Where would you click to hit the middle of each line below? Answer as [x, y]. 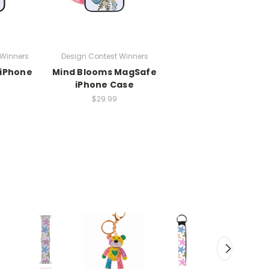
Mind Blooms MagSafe [104, 72]
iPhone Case [104, 84]
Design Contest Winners [104, 56]
